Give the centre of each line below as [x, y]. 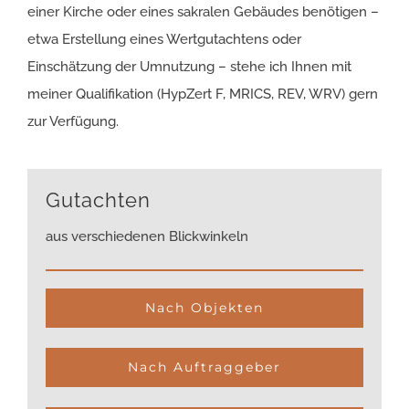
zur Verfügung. [73, 121]
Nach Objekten [204, 308]
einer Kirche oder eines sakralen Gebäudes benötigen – [203, 11]
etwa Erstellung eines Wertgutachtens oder [164, 39]
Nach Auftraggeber [204, 367]
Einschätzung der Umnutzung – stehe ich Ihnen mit [189, 66]
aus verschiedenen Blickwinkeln [147, 237]
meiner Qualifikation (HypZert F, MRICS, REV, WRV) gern [203, 94]
